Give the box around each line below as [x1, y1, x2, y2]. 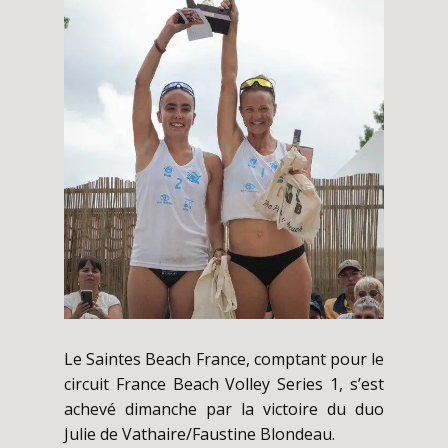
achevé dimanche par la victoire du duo [64, 397, 384, 420]
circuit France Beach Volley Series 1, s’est [64, 372, 384, 395]
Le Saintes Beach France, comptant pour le [64, 347, 384, 370]
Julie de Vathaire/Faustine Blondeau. [64, 422, 335, 445]
